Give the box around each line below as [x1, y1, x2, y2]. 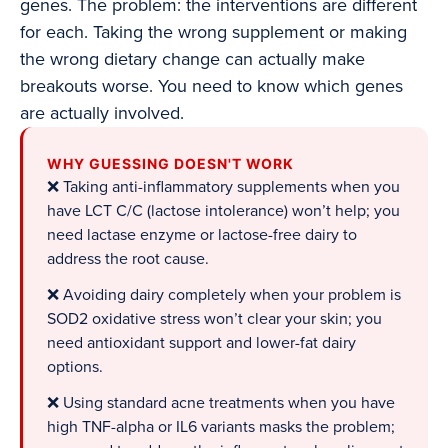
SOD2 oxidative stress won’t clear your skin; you [47, 309, 382, 330]
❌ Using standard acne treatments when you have [47, 393, 395, 414]
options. [47, 357, 103, 378]
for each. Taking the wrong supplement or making [20, 21, 407, 44]
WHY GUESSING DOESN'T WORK [47, 155, 294, 173]
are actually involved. [20, 102, 184, 125]
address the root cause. [47, 249, 209, 270]
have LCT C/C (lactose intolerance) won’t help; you [47, 201, 400, 222]
